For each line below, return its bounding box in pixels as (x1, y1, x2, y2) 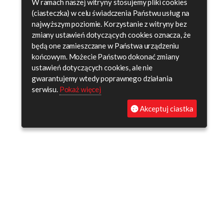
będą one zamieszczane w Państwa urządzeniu (32, 41, 179, 50)
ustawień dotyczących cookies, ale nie (32, 63, 153, 72)
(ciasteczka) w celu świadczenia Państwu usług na (32, 8, 190, 17)
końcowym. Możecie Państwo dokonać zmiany (32, 52, 179, 61)
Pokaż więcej (59, 85, 102, 94)
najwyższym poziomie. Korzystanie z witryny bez (32, 19, 187, 28)
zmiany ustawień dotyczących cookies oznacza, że (32, 30, 191, 39)
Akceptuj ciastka (138, 104, 193, 113)
